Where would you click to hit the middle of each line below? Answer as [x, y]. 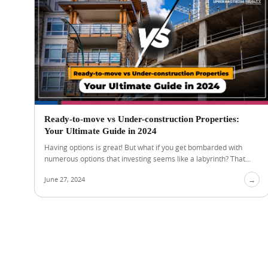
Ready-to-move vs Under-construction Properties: [142, 119]
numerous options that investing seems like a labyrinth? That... [147, 159]
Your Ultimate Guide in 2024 [100, 131]
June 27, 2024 [65, 179]
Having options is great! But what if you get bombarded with [143, 147]
